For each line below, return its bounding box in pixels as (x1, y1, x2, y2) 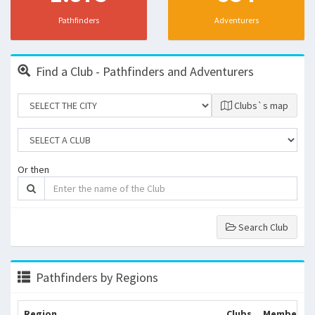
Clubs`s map (234, 99, 288, 112)
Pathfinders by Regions (36, 269, 158, 285)
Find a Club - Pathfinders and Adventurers (36, 63, 254, 79)
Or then (18, 163, 49, 176)
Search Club (238, 221, 288, 233)
